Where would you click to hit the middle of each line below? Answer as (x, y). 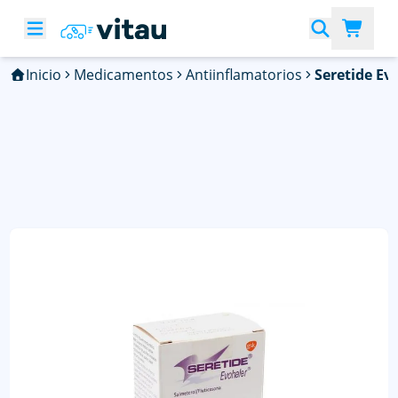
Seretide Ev (353, 75)
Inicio (43, 75)
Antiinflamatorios (243, 75)
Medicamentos (123, 75)
